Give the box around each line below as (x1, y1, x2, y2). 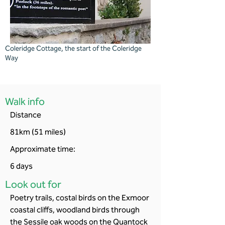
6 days (10, 161, 33, 171)
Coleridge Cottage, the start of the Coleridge (5, 44, 142, 53)
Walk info (5, 95, 45, 108)
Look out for (5, 178, 61, 191)
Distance (10, 110, 41, 120)
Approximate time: (10, 144, 75, 154)
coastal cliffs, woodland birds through (10, 205, 140, 215)
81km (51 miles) (10, 127, 66, 137)
